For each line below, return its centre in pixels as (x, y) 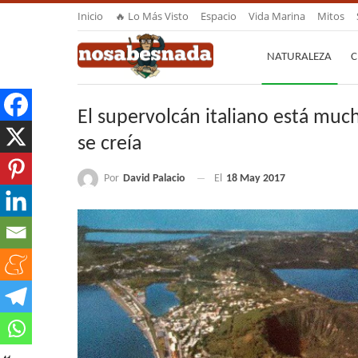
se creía (109, 144)
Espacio (219, 16)
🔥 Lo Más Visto (152, 16)
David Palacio (154, 178)
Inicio (90, 16)
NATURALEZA (299, 57)
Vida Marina (277, 16)
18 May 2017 (256, 179)
